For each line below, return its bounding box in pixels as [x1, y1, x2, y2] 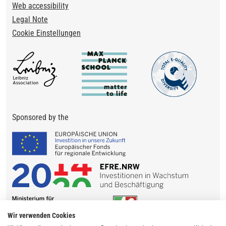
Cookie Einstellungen [12, 28, 81, 38]
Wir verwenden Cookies [8, 211, 75, 219]
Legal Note [12, 14, 48, 24]
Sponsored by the [12, 112, 69, 122]
